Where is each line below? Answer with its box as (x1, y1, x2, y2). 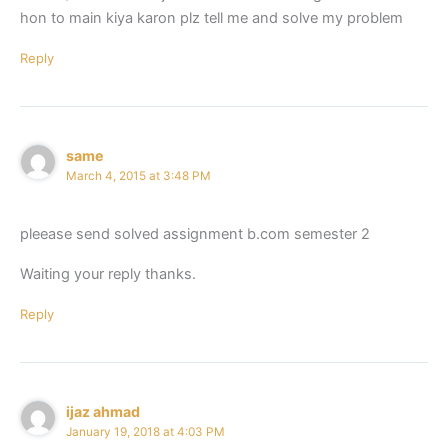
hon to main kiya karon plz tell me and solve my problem (20, 8, 403, 27)
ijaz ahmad (66, 402, 141, 420)
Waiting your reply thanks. (20, 264, 196, 283)
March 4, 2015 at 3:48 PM (66, 168, 212, 183)
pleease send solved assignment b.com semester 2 (20, 224, 370, 243)
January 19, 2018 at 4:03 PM (66, 424, 226, 439)
